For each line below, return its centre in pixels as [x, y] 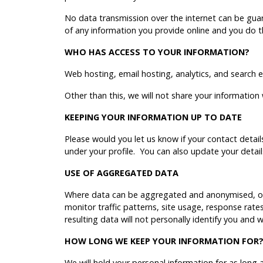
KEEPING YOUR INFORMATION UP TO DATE [153, 117]
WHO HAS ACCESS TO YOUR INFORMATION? [157, 52]
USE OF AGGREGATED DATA [122, 173]
